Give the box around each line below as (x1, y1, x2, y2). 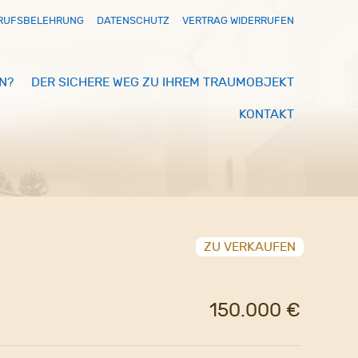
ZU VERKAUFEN (204, 239, 296, 254)
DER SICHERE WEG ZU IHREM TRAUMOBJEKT (30, 74, 294, 89)
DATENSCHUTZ (97, 14, 170, 26)
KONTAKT (239, 106, 294, 121)
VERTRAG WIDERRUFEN (182, 14, 294, 26)
